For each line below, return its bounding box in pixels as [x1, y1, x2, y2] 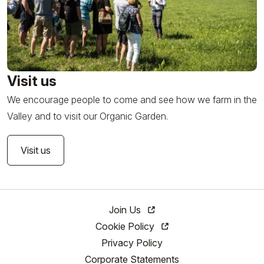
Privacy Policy [101, 237, 163, 249]
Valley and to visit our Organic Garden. [7, 110, 168, 123]
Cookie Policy [95, 220, 157, 233]
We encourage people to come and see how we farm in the [7, 94, 257, 106]
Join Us [109, 204, 143, 216]
